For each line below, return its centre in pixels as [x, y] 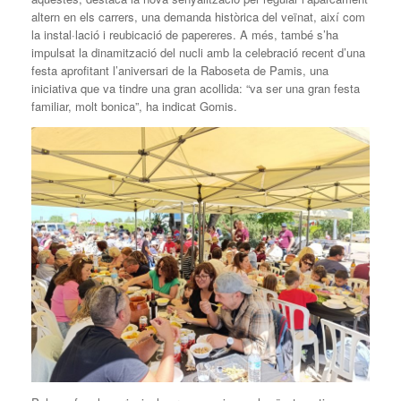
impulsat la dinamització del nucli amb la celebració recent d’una [198, 53]
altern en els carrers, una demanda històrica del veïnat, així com [198, 17]
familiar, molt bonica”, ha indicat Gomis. [134, 107]
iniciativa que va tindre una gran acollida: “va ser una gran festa [196, 89]
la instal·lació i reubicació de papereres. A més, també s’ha [185, 35]
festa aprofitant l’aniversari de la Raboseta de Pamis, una [180, 71]
